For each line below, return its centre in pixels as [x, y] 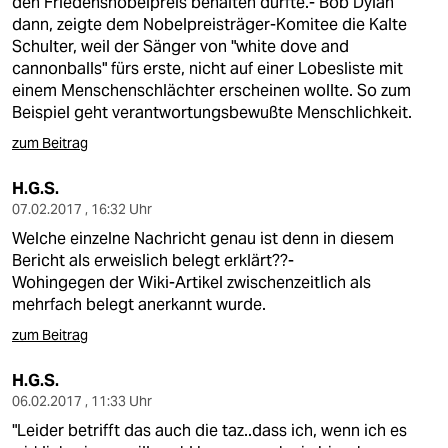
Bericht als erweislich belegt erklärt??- [153, 260]
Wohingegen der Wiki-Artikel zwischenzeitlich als [191, 282]
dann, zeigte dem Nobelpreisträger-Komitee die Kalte [209, 24]
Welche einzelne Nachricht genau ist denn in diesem [203, 238]
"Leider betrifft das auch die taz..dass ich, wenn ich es [209, 430]
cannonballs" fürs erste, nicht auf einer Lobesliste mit [207, 68]
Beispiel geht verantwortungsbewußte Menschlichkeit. [212, 112]
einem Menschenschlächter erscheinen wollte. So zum [211, 90]
